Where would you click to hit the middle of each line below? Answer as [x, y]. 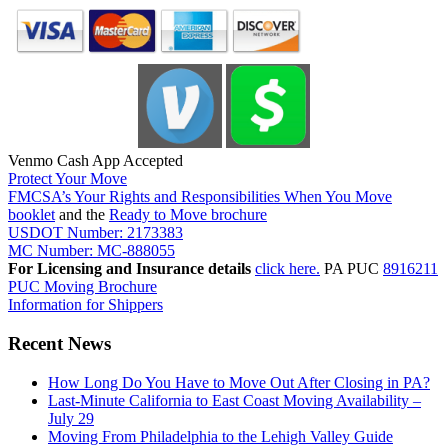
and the [82, 215]
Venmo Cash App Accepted [95, 161]
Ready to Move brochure [188, 215]
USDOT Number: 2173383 [95, 233]
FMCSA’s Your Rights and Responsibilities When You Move [200, 197]
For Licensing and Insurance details [131, 269]
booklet [31, 215]
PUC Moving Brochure [82, 287]
